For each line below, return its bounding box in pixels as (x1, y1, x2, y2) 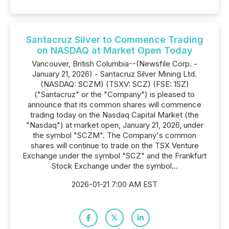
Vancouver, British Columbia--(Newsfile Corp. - (32, 59, 197, 68)
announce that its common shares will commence (28, 100, 201, 109)
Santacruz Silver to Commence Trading (26, 34, 203, 45)
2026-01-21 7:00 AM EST (72, 179, 157, 189)
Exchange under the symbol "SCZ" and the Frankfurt (22, 151, 207, 161)
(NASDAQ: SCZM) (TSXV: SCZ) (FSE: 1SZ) (40, 79, 189, 89)
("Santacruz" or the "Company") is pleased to (34, 89, 195, 99)
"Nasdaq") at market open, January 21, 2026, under (26, 120, 203, 130)
